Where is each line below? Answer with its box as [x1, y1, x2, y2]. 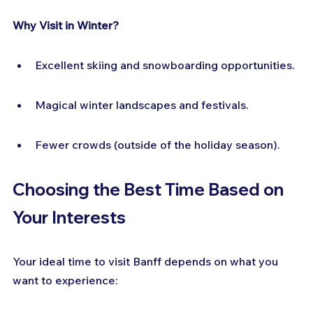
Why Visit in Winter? [13, 18, 119, 33]
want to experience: [13, 273, 118, 288]
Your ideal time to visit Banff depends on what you [13, 254, 281, 269]
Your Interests [13, 207, 126, 228]
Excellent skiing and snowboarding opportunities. [35, 58, 295, 73]
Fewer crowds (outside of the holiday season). [35, 138, 280, 152]
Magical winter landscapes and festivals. [35, 98, 249, 112]
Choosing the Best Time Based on [13, 179, 287, 201]
